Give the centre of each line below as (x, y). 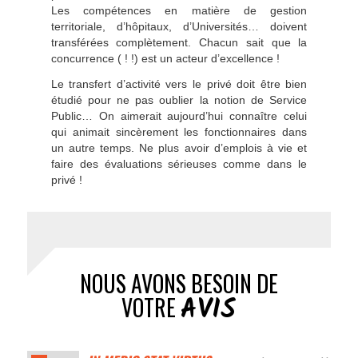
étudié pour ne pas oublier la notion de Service (179, 99)
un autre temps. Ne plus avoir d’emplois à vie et (179, 147)
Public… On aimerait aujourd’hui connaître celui (179, 115)
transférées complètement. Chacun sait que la (179, 42)
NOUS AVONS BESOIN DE (179, 283)
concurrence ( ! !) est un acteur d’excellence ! (165, 58)
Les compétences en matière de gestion (179, 10)
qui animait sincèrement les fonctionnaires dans (179, 131)
